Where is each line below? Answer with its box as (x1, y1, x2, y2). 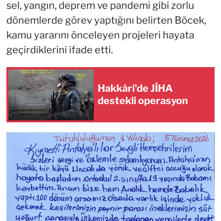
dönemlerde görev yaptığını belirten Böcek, (6, 14, 206, 27)
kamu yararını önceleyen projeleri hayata (6, 29, 194, 41)
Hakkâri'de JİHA (98, 82, 173, 95)
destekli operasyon (98, 95, 188, 107)
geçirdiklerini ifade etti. (6, 44, 113, 56)
